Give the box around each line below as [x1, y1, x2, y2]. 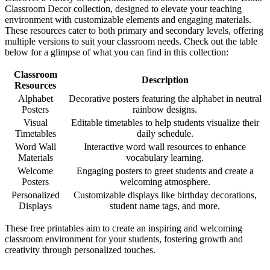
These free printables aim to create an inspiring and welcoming [5, 222, 242, 233]
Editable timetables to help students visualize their [71, 117, 259, 128]
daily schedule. [136, 128, 193, 139]
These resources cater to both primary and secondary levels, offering [5, 25, 263, 36]
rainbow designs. [133, 104, 197, 115]
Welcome [17, 165, 53, 176]
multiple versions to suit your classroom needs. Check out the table [5, 36, 257, 46]
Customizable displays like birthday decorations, [73, 189, 257, 200]
